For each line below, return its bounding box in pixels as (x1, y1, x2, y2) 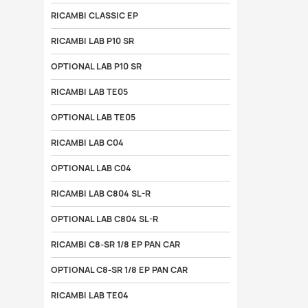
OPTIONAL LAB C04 (50, 162, 131, 174)
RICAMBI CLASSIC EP (50, 10, 138, 21)
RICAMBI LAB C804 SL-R (50, 188, 151, 199)
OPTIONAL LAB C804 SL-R (50, 213, 158, 225)
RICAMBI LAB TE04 (50, 289, 129, 301)
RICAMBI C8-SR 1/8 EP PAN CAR (50, 239, 180, 250)
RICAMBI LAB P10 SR (50, 35, 134, 47)
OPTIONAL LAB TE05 (50, 111, 135, 123)
